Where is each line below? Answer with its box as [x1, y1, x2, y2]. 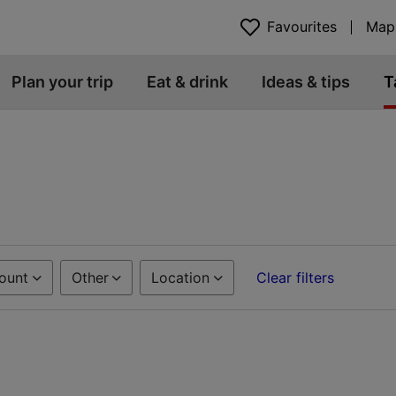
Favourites [267, 18, 337, 36]
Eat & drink [147, 72, 228, 92]
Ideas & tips [262, 72, 350, 92]
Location [151, 269, 210, 286]
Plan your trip [11, 72, 113, 92]
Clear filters [256, 269, 335, 286]
